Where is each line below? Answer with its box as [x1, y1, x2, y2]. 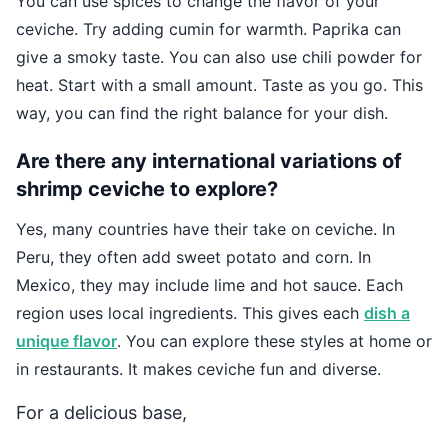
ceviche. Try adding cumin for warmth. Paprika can [16, 19, 401, 40]
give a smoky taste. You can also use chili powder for [16, 47, 422, 68]
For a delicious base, [16, 402, 187, 424]
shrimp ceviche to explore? [16, 177, 278, 202]
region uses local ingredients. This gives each [16, 303, 364, 324]
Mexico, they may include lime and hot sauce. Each [16, 275, 403, 296]
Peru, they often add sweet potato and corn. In [16, 247, 371, 268]
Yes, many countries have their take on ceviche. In [16, 219, 395, 240]
